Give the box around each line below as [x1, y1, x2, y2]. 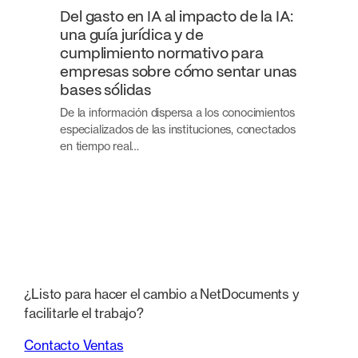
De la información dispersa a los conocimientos [60, 105, 295, 120]
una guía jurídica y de [60, 28, 204, 43]
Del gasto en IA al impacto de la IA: [60, 10, 293, 25]
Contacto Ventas [24, 337, 124, 354]
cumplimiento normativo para [60, 46, 264, 62]
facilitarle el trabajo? [24, 304, 144, 321]
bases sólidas [60, 83, 154, 98]
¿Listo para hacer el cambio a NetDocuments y [24, 285, 300, 302]
